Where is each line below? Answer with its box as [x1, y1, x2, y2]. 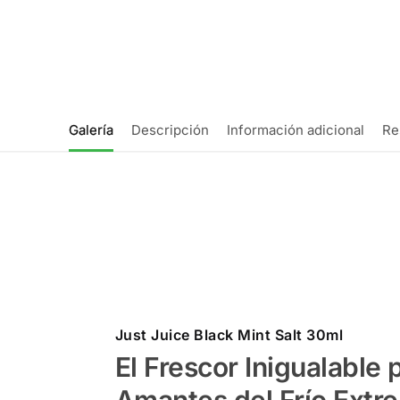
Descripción [131, 121, 209, 139]
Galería [69, 121, 113, 139]
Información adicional [227, 121, 364, 139]
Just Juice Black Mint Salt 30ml [114, 326, 344, 344]
